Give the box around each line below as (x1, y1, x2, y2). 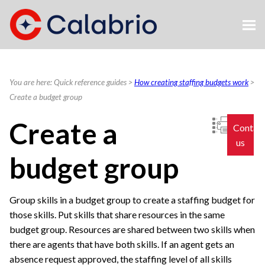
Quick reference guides (54, 77, 127, 88)
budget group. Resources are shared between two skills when (9, 224, 255, 235)
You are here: (9, 77, 54, 88)
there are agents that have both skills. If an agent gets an (9, 238, 234, 250)
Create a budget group (9, 92, 82, 102)
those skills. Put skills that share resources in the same (9, 209, 225, 221)
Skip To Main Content (88, 14, 177, 24)
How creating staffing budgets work (134, 77, 248, 88)
